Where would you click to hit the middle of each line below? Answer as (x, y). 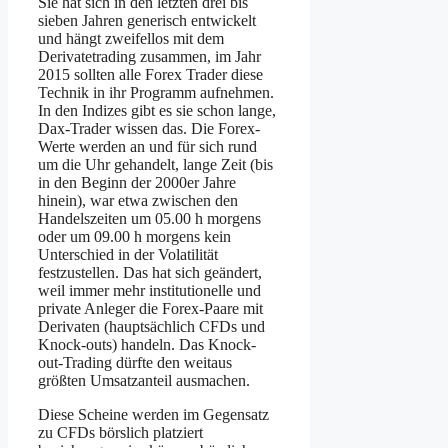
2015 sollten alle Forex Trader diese (150, 74)
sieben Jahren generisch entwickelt (147, 20)
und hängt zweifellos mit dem (131, 38)
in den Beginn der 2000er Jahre (137, 182)
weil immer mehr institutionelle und (149, 290)
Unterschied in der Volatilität (128, 254)
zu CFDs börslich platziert (120, 432)
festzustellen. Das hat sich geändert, (150, 272)
